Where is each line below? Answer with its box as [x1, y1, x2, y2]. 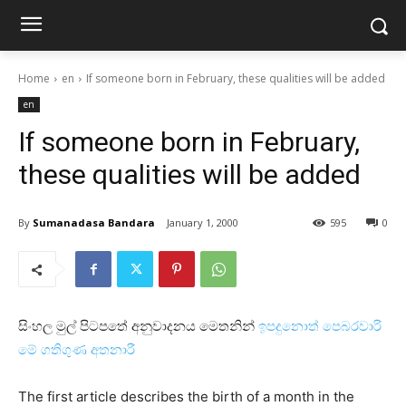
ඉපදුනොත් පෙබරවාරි [258, 317, 382, 335]
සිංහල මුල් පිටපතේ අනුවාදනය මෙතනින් [18, 317, 258, 335]
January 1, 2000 [167, 216, 238, 230]
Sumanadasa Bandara [33, 215, 155, 229]
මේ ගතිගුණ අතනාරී [18, 341, 135, 359]
